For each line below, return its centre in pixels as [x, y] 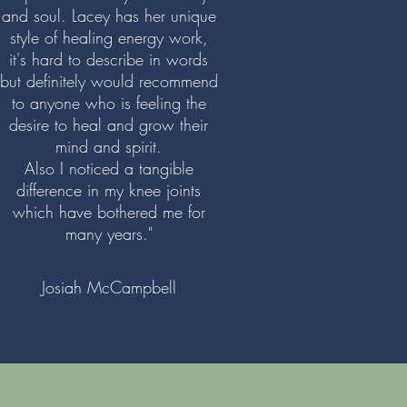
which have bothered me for [109, 211]
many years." [109, 233]
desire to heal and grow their [109, 124]
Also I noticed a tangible [109, 168]
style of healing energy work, [109, 37]
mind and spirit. [109, 146]
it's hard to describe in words [109, 59]
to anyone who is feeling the [109, 102]
